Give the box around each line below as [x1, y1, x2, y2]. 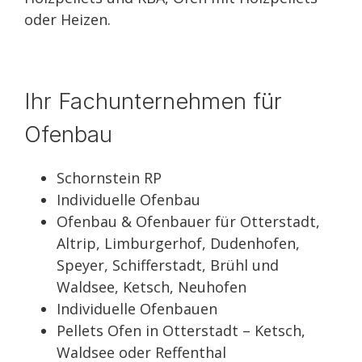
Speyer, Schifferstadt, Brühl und [57, 255, 279, 275]
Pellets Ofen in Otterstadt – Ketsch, [57, 321, 305, 340]
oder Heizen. [24, 10, 111, 29]
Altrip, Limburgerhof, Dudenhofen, [57, 234, 300, 253]
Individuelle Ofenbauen [57, 299, 217, 318]
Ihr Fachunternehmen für [24, 87, 282, 115]
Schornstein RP [57, 168, 162, 187]
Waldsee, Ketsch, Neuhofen [57, 277, 246, 297]
